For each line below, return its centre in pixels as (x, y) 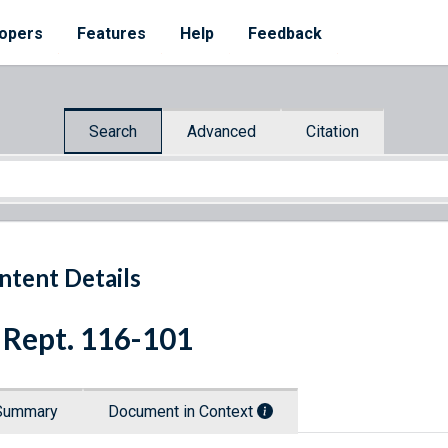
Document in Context (182, 412)
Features (111, 33)
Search (113, 131)
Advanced (221, 131)
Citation (332, 131)
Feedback (285, 33)
